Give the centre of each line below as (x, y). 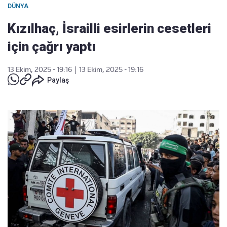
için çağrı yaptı (52, 47)
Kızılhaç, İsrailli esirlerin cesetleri (109, 28)
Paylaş (58, 80)
